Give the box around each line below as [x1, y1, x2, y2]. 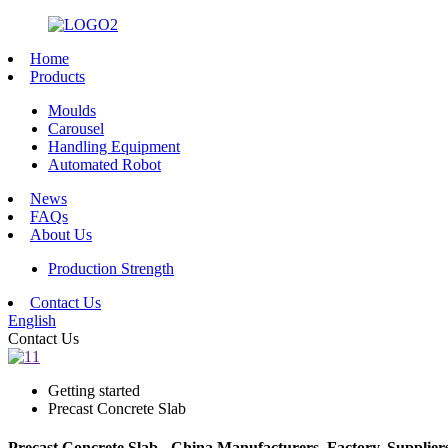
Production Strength [48, 260, 174, 277]
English [8, 312, 56, 329]
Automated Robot [48, 156, 161, 173]
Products [30, 68, 85, 85]
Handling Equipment [48, 138, 180, 155]
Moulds [48, 102, 96, 119]
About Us [30, 226, 92, 243]
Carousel [48, 120, 104, 137]
